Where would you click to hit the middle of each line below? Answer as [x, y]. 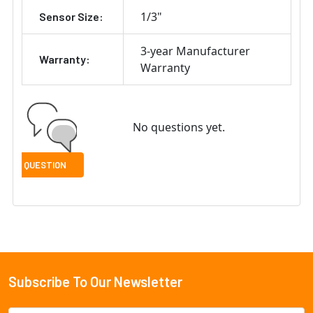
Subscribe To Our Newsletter [95, 282]
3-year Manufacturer [195, 51]
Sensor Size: [71, 17]
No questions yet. [179, 128]
